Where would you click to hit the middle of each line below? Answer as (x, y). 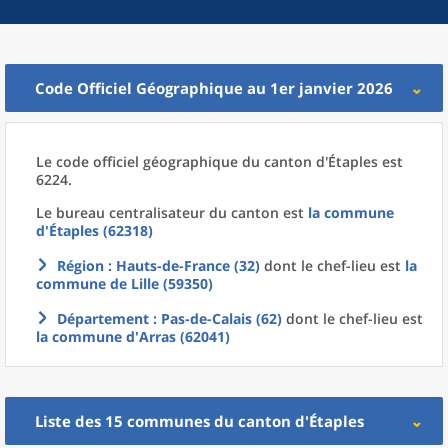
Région (80, 265)
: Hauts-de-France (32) (182, 265)
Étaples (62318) (101, 230)
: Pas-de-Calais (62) (215, 318)
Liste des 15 (81, 421)
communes (168, 421)
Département (103, 318)
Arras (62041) (184, 336)
